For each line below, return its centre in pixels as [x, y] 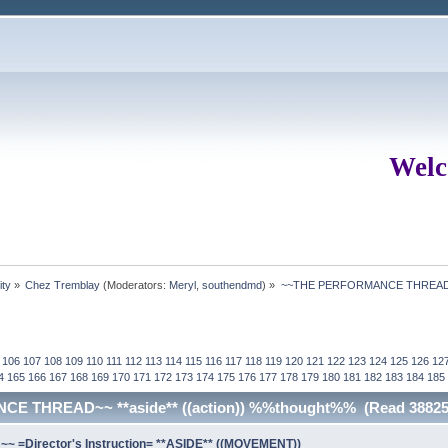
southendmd [232, 284]
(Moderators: [135, 284]
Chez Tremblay [63, 284]
